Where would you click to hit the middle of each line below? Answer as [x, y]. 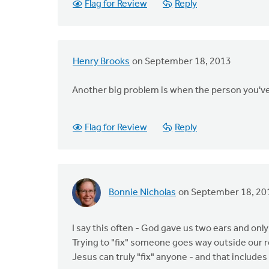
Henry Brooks [101, 62]
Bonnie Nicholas [142, 193]
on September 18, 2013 [181, 62]
